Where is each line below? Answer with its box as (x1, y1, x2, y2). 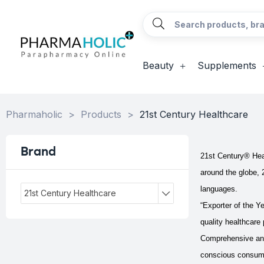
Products (81, 108, 121, 120)
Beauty (142, 60, 174, 71)
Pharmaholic (6, 108, 62, 120)
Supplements (197, 60, 256, 71)
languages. (200, 184, 237, 193)
